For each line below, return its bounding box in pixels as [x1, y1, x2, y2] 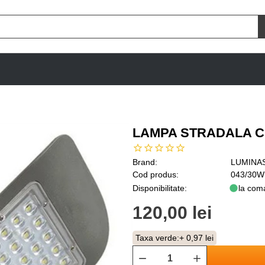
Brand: [132, 157, 157, 167]
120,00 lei [132, 203, 212, 222]
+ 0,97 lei [179, 233, 214, 243]
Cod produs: [132, 170, 179, 179]
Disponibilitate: [132, 183, 187, 193]
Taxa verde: [135, 233, 179, 243]
